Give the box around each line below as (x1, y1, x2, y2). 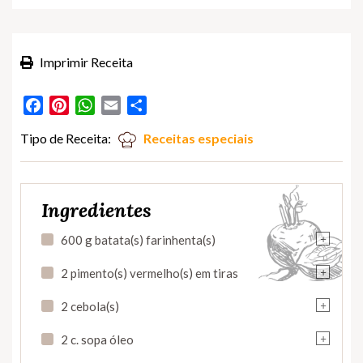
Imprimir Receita (37, 53, 133, 70)
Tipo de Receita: (20, 130, 111, 146)
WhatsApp (95, 95, 155, 114)
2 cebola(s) (61, 298, 119, 314)
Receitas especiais (143, 130, 254, 146)
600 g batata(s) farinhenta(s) (61, 232, 216, 247)
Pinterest (69, 95, 120, 114)
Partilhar (147, 95, 195, 114)
